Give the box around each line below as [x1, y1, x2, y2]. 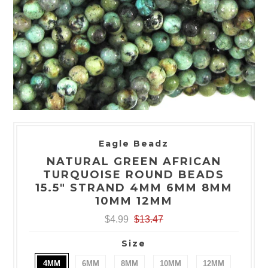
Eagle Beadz [99, 138, 169, 149]
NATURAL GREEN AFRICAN [46, 154, 221, 168]
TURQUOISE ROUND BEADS [43, 167, 225, 181]
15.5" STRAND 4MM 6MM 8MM [35, 181, 233, 194]
